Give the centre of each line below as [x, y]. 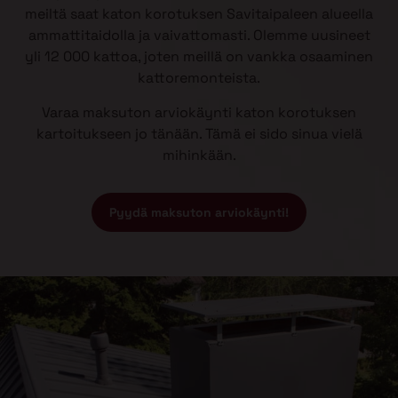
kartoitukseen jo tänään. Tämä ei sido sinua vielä [199, 133]
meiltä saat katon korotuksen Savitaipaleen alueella [199, 14]
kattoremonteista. [199, 78]
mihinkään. [199, 155]
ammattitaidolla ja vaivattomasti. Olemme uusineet [199, 36]
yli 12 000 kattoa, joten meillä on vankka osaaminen [199, 57]
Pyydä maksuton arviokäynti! [199, 212]
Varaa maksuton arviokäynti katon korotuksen [199, 112]
